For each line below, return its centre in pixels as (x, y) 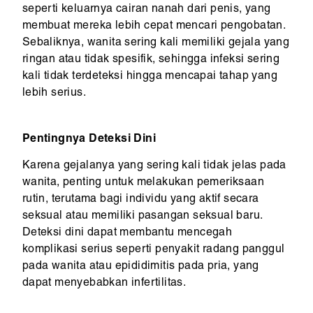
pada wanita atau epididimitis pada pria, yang (140, 267)
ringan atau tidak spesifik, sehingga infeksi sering (151, 60)
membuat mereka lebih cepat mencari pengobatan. (154, 27)
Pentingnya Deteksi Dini (89, 140)
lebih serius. (54, 94)
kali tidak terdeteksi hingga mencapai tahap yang (150, 77)
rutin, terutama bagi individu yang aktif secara (140, 200)
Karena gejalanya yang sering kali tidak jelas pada (154, 167)
